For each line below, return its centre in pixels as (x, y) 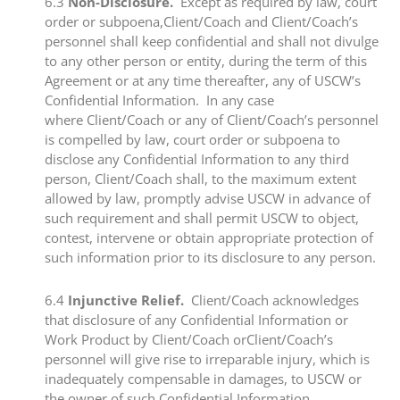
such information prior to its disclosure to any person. (210, 257)
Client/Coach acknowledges (271, 300)
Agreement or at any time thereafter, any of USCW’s (203, 80)
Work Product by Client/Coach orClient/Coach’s (189, 339)
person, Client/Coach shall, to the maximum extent (200, 178)
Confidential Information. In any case (159, 100)
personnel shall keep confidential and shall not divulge (212, 41)
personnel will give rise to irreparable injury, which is (207, 359)
